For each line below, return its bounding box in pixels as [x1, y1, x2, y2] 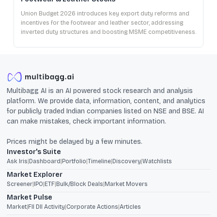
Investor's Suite [7, 147, 61, 156]
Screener [7, 180, 32, 187]
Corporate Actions [66, 203, 118, 210]
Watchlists [142, 157, 172, 165]
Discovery [112, 157, 141, 165]
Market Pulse [7, 193, 52, 201]
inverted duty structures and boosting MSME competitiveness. [21, 28, 196, 35]
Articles [120, 203, 141, 210]
